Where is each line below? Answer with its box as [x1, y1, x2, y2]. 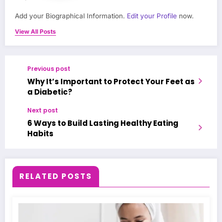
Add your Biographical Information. [15, 12, 127, 20]
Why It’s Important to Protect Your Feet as [27, 76, 195, 87]
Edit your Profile [127, 12, 177, 20]
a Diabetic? [27, 87, 72, 98]
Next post [27, 106, 58, 115]
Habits [27, 128, 54, 139]
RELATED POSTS [19, 171, 92, 182]
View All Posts [15, 28, 56, 36]
